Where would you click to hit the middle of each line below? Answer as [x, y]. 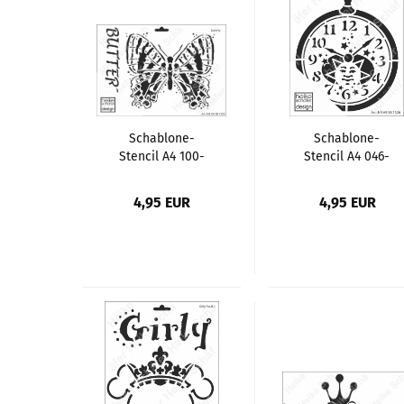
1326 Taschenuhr [347, 174]
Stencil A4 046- [347, 156]
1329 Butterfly [162, 174]
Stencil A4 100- [161, 156]
